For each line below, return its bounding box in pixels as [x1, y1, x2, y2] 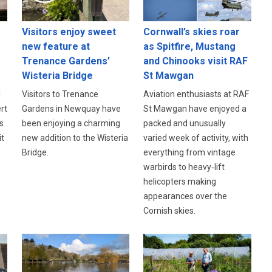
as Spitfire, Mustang [143, 41, 236, 53]
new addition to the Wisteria [21, 133, 128, 143]
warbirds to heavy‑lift [143, 162, 225, 172]
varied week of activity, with [143, 133, 249, 143]
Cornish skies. [143, 206, 196, 216]
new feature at [21, 41, 90, 53]
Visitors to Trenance [21, 89, 98, 100]
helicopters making [143, 177, 217, 187]
